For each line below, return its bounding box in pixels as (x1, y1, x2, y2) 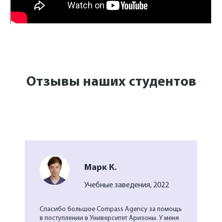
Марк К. (84, 163, 116, 173)
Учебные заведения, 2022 (84, 181, 169, 190)
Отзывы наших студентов (26, 75, 196, 90)
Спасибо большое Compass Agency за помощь (40, 206, 182, 214)
